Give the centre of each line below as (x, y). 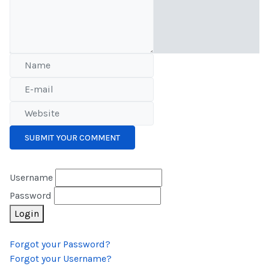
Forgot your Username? (61, 259)
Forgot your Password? (60, 244)
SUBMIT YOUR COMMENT (72, 138)
